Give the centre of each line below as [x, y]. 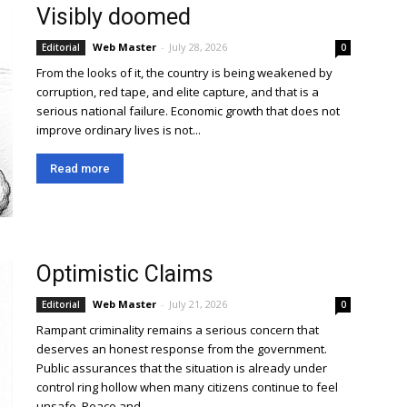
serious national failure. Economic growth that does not [188, 111]
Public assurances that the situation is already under [182, 368]
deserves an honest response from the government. [182, 349]
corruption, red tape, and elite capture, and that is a [178, 92]
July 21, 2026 [198, 304]
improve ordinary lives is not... [119, 130]
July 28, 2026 [198, 47]
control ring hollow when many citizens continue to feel [187, 387]
